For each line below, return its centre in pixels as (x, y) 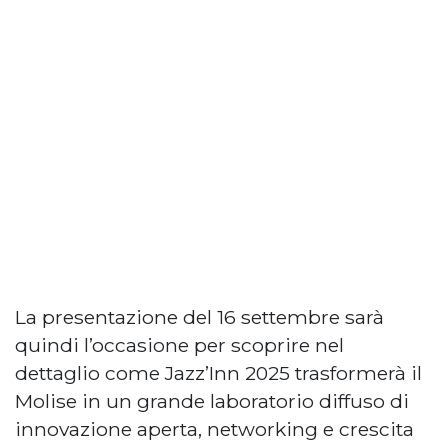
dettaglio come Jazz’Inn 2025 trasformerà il (218, 372)
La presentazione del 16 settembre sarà (199, 316)
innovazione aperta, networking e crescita (214, 428)
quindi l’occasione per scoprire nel (179, 344)
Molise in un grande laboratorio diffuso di (212, 400)
